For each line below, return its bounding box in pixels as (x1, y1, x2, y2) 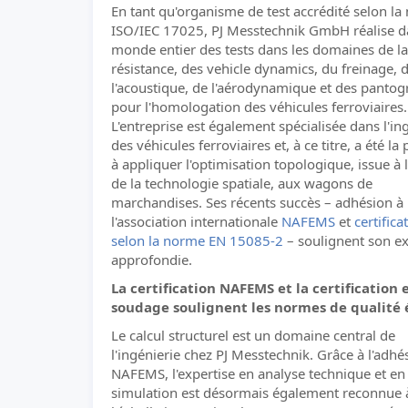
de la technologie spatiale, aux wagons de (111, 174, 372, 192)
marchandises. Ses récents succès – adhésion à (111, 193, 403, 211)
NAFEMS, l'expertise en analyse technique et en (111, 364, 405, 382)
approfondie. (111, 250, 192, 269)
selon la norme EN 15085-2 (111, 231, 283, 250)
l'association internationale (111, 212, 281, 230)
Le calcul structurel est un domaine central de (111, 326, 395, 344)
